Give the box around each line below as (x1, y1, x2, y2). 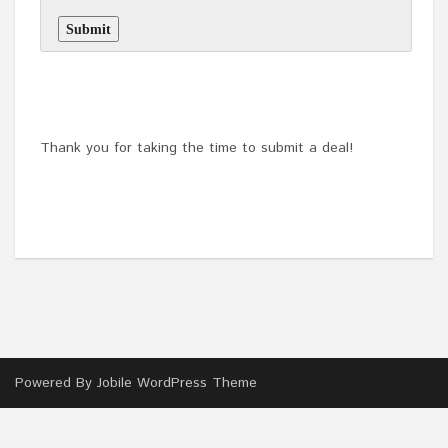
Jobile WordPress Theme (97, 373, 257, 393)
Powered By (15, 373, 97, 393)
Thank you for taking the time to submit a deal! (40, 138, 353, 158)
